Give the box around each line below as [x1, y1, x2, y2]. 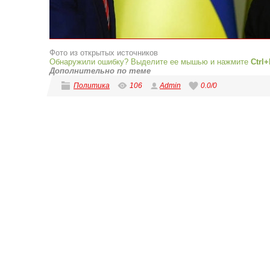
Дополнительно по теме [49, 66, 151, 75]
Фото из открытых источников [49, 48, 158, 57]
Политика [74, 81, 110, 90]
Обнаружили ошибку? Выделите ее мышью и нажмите [49, 57, 251, 66]
